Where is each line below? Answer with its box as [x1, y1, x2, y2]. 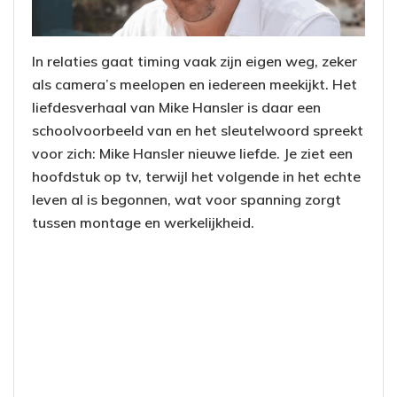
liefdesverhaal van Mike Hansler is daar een [32, 97, 321, 116]
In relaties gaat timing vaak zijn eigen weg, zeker [32, 51, 357, 70]
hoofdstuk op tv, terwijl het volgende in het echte [32, 167, 361, 185]
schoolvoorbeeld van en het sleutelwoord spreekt [32, 121, 363, 139]
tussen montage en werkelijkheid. [32, 213, 254, 231]
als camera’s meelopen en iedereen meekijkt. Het [32, 74, 357, 93]
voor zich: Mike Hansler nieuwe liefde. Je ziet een [32, 144, 353, 162]
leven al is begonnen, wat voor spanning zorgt [32, 190, 341, 208]
